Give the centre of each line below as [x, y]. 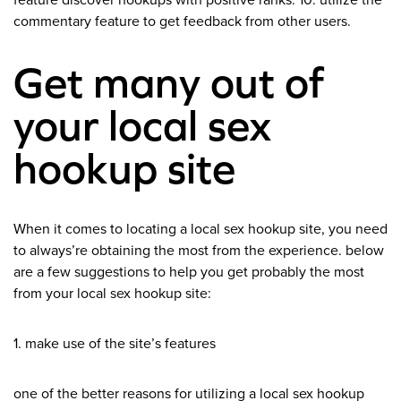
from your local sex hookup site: [112, 294]
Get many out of [169, 83]
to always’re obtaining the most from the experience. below [199, 251]
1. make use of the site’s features [115, 344]
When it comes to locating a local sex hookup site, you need [200, 230]
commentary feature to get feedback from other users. [182, 22]
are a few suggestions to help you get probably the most [189, 273]
